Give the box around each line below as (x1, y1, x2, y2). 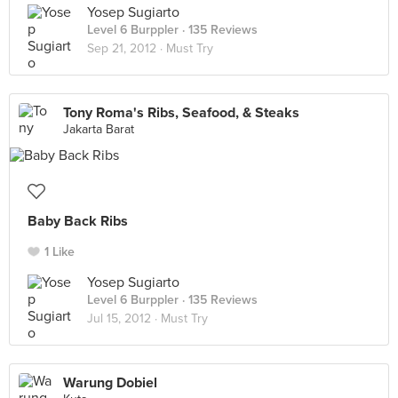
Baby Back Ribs (28, 212, 128, 230)
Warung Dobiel (63, 374, 157, 392)
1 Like (44, 244, 75, 259)
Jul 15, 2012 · (87, 311, 161, 326)
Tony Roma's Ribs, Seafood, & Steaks (63, 104, 299, 122)
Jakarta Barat (63, 122, 134, 137)
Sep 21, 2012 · (87, 41, 166, 56)
